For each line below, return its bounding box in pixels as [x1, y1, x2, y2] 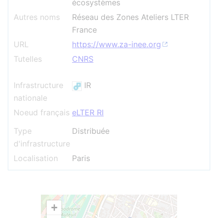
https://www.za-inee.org [72, 39, 161, 49]
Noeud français [14, 108, 70, 117]
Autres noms [14, 12, 60, 22]
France [72, 25, 97, 35]
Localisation [14, 153, 58, 163]
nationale [14, 93, 47, 103]
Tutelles [14, 54, 42, 64]
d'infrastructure [14, 139, 70, 148]
